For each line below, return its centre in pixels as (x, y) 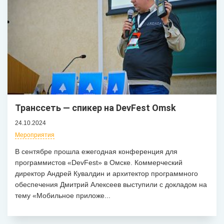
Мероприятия (35, 135)
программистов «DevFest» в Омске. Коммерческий (99, 162)
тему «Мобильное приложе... (63, 195)
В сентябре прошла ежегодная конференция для (96, 151)
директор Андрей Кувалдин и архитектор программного (106, 173)
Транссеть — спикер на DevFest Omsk (95, 107)
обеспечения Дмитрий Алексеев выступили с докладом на (111, 184)
